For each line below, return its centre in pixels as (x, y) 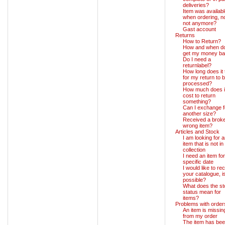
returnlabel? (197, 65)
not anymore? (200, 23)
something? (197, 101)
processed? (197, 83)
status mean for (202, 192)
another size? (199, 113)
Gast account (199, 29)
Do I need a (197, 59)
